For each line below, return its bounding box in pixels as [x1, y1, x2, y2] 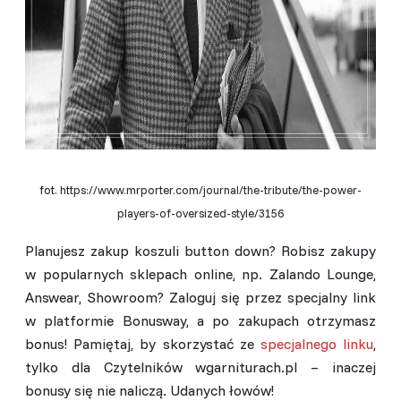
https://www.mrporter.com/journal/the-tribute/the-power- [60, 182, 362, 197]
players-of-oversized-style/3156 [117, 205, 284, 220]
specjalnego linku [260, 334, 374, 353]
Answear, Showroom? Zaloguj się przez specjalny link [25, 287, 376, 306]
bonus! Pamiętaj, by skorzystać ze [25, 334, 260, 353]
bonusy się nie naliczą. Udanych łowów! [25, 380, 274, 399]
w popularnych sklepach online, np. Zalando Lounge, [25, 264, 376, 283]
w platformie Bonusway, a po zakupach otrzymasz [25, 311, 376, 329]
